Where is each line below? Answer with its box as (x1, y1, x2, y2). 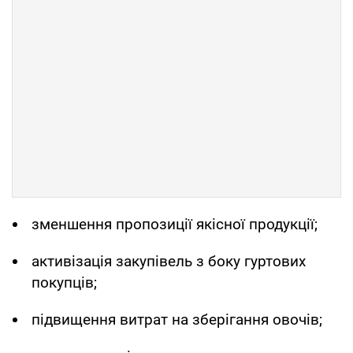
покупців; (32, 273, 97, 292)
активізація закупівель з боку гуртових (32, 251, 306, 270)
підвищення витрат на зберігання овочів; (32, 310, 322, 329)
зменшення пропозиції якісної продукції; (32, 214, 318, 233)
